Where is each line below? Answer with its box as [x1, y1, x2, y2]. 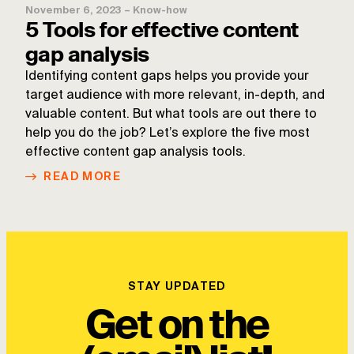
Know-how [133, 6, 187, 17]
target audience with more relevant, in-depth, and [25, 89, 325, 103]
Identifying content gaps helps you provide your [25, 70, 309, 84]
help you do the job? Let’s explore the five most [25, 127, 310, 141]
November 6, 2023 [25, 6, 121, 17]
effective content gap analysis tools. [25, 146, 246, 160]
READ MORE [43, 171, 122, 183]
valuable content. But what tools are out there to [25, 108, 317, 122]
